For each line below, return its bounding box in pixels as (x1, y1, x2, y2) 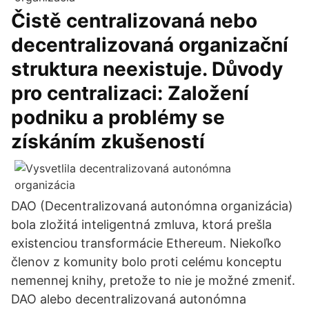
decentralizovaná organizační (11, 33, 288, 57)
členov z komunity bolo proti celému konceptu (11, 255, 281, 269)
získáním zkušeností (11, 130, 210, 153)
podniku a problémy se (11, 106, 225, 129)
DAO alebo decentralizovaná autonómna (11, 292, 246, 306)
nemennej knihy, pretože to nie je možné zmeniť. (11, 273, 295, 288)
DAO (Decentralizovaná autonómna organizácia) (11, 199, 293, 213)
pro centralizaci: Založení (11, 81, 249, 105)
